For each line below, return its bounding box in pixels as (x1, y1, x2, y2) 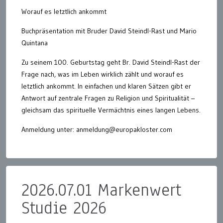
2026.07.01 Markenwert (21, 178, 181, 202)
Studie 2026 (21, 196, 107, 220)
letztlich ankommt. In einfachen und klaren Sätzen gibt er (21, 81, 191, 91)
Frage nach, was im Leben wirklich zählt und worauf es (21, 69, 184, 79)
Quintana (21, 38, 48, 47)
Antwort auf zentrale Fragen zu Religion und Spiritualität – (21, 93, 195, 103)
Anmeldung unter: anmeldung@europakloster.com (21, 124, 172, 134)
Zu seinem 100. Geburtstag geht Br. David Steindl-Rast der (21, 57, 200, 67)
